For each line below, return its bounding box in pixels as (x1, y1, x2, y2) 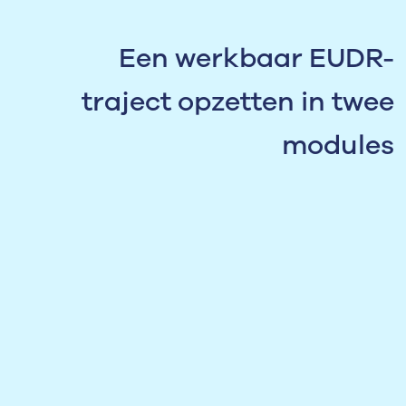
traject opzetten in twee (82, 83, 394, 121)
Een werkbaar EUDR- (119, 40, 394, 77)
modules (282, 127, 394, 164)
